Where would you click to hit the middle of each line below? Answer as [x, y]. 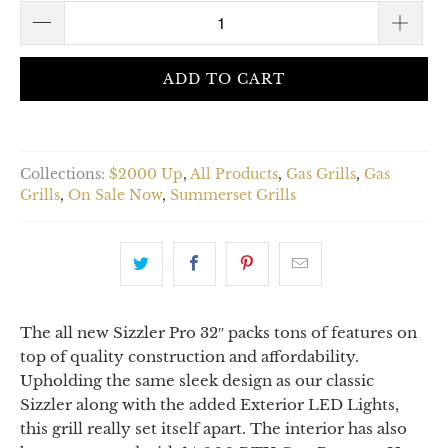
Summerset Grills [233, 195]
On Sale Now [115, 195]
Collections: [62, 174]
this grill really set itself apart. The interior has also [213, 428]
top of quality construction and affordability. [189, 356]
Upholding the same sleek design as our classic [197, 380]
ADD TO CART [224, 78]
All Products [234, 174]
